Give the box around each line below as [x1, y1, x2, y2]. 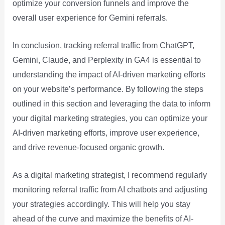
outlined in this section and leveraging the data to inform [12, 99, 210, 108]
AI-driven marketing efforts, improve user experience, [12, 128, 199, 137]
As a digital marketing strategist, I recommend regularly [12, 170, 207, 179]
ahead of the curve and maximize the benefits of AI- [12, 214, 193, 223]
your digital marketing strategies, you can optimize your [12, 114, 207, 123]
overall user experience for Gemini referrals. [12, 14, 168, 23]
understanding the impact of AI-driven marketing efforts [12, 70, 205, 79]
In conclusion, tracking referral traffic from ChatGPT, [12, 41, 194, 50]
